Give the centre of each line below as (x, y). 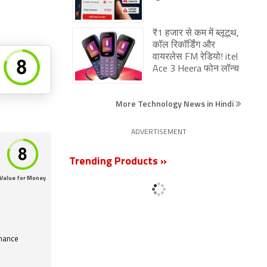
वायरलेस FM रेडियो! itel (195, 57)
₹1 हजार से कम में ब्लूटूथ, (196, 33)
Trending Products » (118, 162)
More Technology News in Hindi (176, 103)
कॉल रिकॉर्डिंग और (184, 45)
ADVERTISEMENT (159, 132)
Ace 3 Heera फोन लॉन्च (196, 69)
